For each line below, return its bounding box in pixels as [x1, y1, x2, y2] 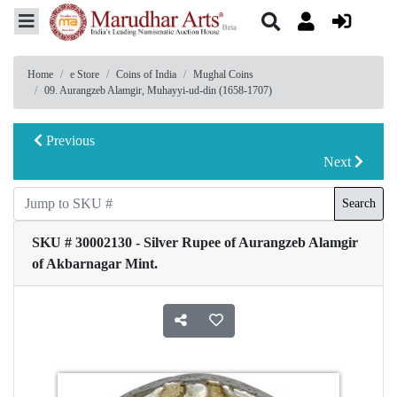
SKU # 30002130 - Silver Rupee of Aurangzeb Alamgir [32, 234, 358, 250]
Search [342, 197, 376, 211]
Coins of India [116, 67, 176, 81]
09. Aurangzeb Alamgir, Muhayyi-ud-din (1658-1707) [44, 83, 272, 97]
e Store [70, 67, 99, 81]
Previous [43, 132, 95, 148]
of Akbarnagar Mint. [32, 255, 158, 271]
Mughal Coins [193, 67, 253, 81]
